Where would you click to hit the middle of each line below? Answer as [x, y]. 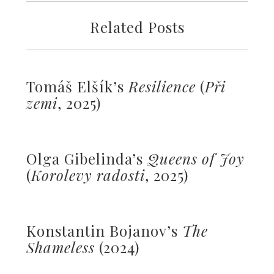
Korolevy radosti [88, 175]
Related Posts [137, 27]
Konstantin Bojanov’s [104, 231]
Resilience [162, 86]
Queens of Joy [196, 158]
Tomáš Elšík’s [77, 86]
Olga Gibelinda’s [87, 158]
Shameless [60, 247]
